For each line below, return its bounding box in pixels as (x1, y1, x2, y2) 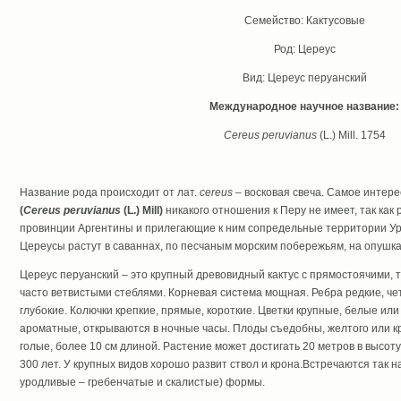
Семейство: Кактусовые (243, 14, 365, 27)
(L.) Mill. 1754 (319, 129, 386, 141)
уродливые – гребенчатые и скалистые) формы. (19, 376, 265, 388)
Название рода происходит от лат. (19, 186, 200, 199)
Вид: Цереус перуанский (242, 72, 367, 84)
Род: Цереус (273, 43, 336, 55)
